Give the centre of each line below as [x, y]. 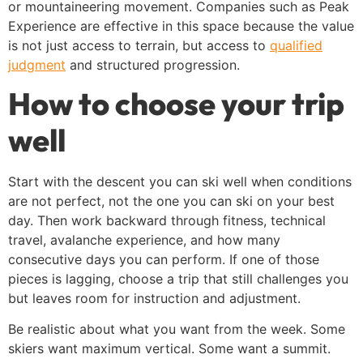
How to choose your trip [176, 104]
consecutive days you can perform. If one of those [164, 260]
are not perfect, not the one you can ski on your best [171, 201]
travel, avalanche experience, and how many [144, 240]
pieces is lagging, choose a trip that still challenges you [178, 279]
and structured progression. [153, 64]
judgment [37, 64]
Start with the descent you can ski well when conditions [180, 182]
